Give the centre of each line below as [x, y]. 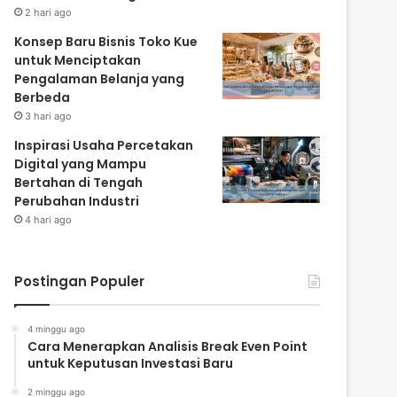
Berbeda [43, 98]
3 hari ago [49, 117]
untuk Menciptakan [78, 61]
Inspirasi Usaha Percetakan [104, 146]
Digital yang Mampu [81, 164]
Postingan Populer [80, 282]
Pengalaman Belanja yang [100, 79]
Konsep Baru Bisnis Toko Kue [106, 42]
